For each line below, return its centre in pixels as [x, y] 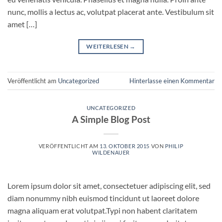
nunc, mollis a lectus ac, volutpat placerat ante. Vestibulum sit [111, 12]
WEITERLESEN [108, 47]
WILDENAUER [111, 152]
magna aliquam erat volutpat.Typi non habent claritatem [102, 210]
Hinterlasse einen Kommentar [172, 81]
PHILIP [174, 146]
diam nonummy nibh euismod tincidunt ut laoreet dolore [103, 198]
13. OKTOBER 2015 [124, 146]
